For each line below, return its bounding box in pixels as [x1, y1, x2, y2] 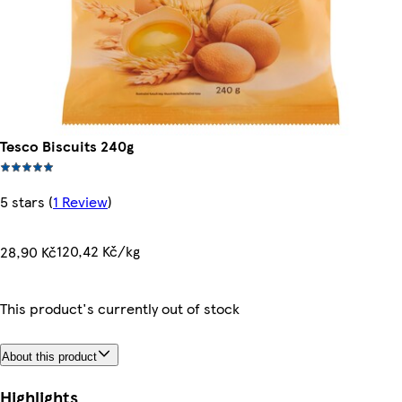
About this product [2, 349, 97, 363]
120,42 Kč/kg [57, 240, 140, 261]
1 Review [53, 191, 108, 212]
